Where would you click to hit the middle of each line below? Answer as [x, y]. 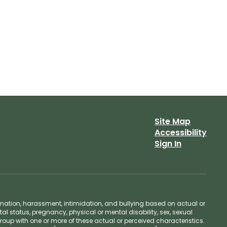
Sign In [168, 144]
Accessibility [180, 133]
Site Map [172, 121]
